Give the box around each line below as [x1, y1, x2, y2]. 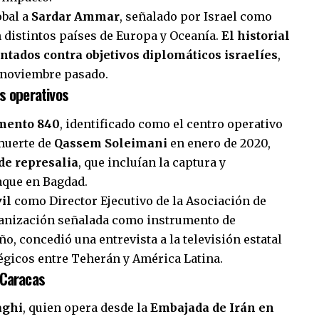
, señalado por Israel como [120, 9, 272, 24]
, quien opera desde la [23, 300, 150, 315]
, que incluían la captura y [78, 155, 226, 169]
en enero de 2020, [167, 135, 271, 150]
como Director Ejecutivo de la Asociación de [11, 193, 266, 208]
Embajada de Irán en [150, 300, 274, 315]
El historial [221, 28, 290, 43]
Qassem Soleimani [54, 135, 167, 150]
